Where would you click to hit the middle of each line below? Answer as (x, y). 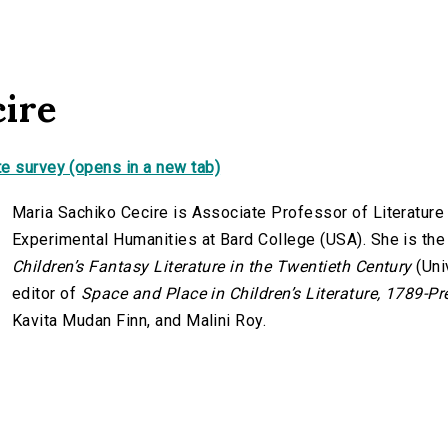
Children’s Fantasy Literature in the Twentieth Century (212, 267)
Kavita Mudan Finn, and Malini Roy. (139, 321)
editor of (46, 294)
